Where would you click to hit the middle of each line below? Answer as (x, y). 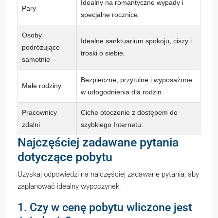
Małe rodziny (42, 86)
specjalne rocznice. (110, 15)
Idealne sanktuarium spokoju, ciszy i (136, 41)
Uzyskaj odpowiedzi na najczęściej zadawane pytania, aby (108, 174)
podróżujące (41, 47)
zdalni (31, 125)
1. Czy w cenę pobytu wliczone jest (105, 207)
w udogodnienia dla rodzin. (122, 92)
